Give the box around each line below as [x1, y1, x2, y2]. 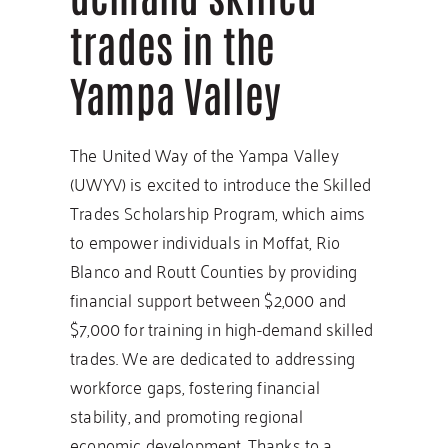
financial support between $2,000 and [70, 283, 347, 315]
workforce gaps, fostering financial [70, 370, 320, 402]
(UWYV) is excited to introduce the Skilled [70, 167, 372, 199]
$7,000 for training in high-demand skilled [70, 312, 374, 344]
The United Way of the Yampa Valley [70, 138, 339, 170]
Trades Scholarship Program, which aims [70, 196, 366, 228]
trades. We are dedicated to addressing [70, 341, 356, 373]
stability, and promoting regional [70, 399, 304, 431]
